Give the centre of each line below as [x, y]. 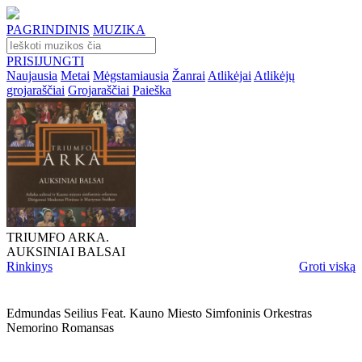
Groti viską [327, 266]
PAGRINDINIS [48, 29]
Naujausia [32, 76]
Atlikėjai [229, 76]
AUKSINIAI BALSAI [66, 252]
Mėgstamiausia [131, 76]
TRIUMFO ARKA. [58, 237]
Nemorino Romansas [60, 328]
